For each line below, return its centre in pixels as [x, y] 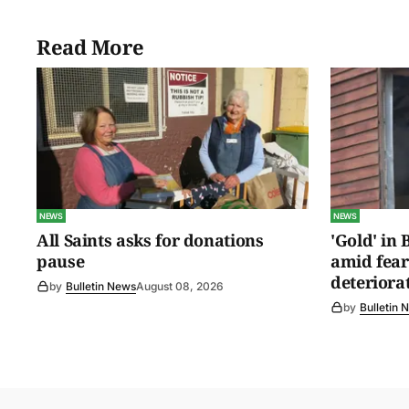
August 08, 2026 [180, 287]
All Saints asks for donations [150, 241]
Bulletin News [101, 287]
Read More [91, 46]
